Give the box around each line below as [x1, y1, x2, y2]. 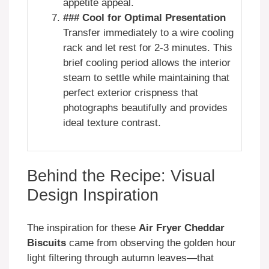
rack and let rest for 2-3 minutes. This [63, 41, 232, 53]
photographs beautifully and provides [63, 101, 228, 113]
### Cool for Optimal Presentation [63, 11, 226, 23]
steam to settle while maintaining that [63, 71, 229, 83]
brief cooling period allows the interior [63, 56, 231, 68]
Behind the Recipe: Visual [27, 167, 215, 186]
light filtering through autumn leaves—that [27, 252, 214, 264]
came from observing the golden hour [66, 237, 236, 249]
